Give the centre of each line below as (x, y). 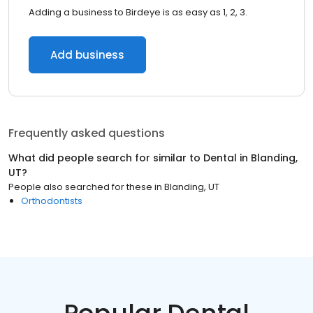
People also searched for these (80, 187)
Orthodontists (52, 201)
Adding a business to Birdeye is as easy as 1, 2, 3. (138, 12)
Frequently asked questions (87, 133)
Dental (220, 158)
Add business (87, 55)
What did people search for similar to (106, 158)
